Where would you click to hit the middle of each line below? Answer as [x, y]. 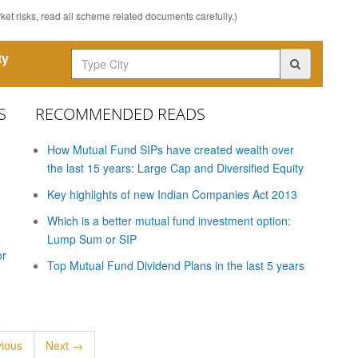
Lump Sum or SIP [92, 239]
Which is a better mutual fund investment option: [169, 221]
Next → [64, 345]
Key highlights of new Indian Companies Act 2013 [172, 194]
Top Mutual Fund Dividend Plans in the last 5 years [176, 265]
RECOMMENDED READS [120, 114]
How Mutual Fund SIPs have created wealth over [171, 149]
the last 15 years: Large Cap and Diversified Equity [175, 168]
